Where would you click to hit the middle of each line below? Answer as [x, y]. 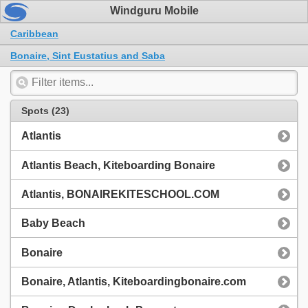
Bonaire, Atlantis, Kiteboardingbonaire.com [134, 282]
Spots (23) [45, 110]
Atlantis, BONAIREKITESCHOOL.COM [120, 194]
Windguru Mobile [154, 11]
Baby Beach [53, 223]
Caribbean [34, 33]
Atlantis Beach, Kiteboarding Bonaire [118, 165]
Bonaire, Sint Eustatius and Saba [88, 55]
